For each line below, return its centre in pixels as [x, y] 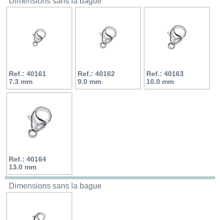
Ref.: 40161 [27, 73]
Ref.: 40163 [165, 73]
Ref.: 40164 [27, 159]
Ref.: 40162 [96, 73]
